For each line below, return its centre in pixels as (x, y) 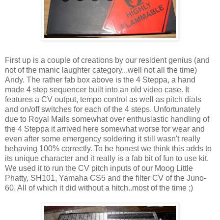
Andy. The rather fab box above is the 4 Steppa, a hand (100, 80)
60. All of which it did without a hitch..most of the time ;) (99, 188)
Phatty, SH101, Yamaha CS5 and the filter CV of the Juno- (106, 178)
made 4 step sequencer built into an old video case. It (97, 89)
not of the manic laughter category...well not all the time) (101, 70)
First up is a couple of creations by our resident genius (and (107, 60)
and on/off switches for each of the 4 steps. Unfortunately (103, 109)
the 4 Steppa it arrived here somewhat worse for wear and (105, 129)
